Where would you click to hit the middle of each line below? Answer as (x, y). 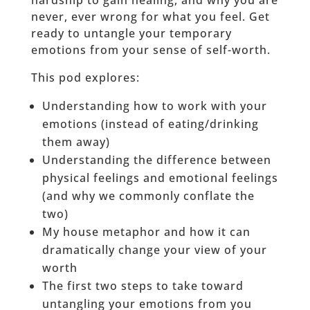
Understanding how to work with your (154, 106)
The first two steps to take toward (143, 286)
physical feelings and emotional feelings (160, 178)
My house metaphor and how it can (146, 232)
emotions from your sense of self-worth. (151, 50)
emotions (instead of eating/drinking (150, 124)
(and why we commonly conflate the (148, 196)
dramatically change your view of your (154, 250)
